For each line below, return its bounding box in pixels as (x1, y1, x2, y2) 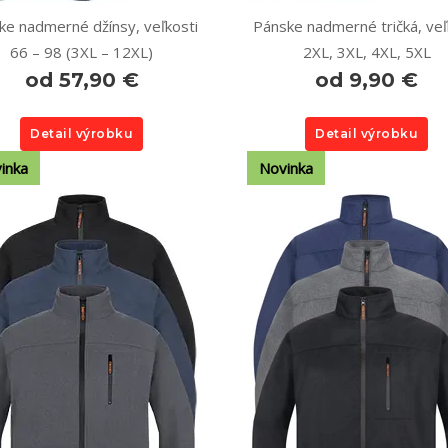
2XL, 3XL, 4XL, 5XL (302, 42, 431, 62)
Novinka (259, 158, 313, 178)
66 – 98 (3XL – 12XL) (10, 42, 153, 62)
